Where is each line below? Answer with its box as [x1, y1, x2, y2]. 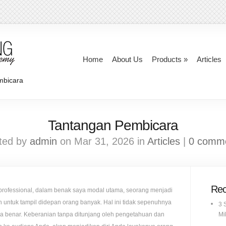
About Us [112, 55, 143, 64]
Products [152, 55, 182, 64]
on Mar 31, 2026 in [57, 136, 147, 147]
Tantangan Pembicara [48, 118, 178, 133]
